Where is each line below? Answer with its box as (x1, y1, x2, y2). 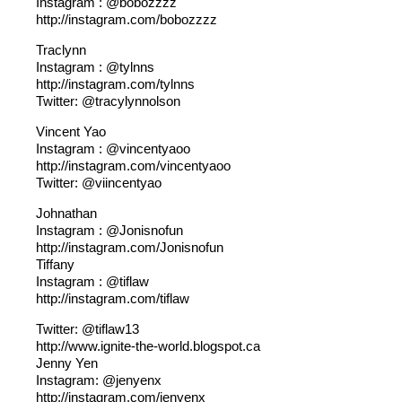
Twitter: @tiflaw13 (36, 321, 139, 336)
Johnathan (36, 205, 97, 221)
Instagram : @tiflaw (36, 274, 149, 289)
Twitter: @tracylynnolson (36, 93, 180, 109)
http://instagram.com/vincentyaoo (36, 158, 231, 173)
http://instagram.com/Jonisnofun (36, 240, 223, 255)
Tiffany (36, 257, 74, 272)
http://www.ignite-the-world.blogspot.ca (36, 338, 260, 354)
